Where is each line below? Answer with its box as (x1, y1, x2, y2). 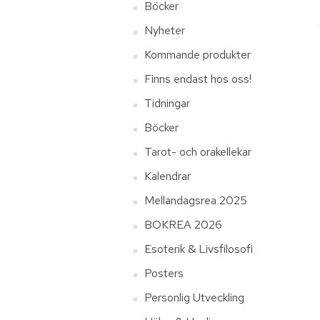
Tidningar (144, 96, 190, 111)
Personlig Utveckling (144, 290, 244, 305)
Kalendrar (144, 169, 191, 184)
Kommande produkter (144, 47, 251, 62)
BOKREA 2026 (144, 217, 222, 232)
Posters (144, 266, 184, 281)
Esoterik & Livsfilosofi (144, 241, 253, 256)
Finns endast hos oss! (144, 71, 251, 86)
